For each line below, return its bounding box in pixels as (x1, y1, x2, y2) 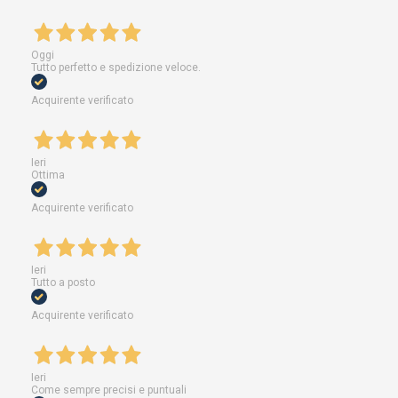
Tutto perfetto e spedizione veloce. (31, 60, 201, 74)
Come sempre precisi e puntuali (31, 383, 187, 396)
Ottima (31, 168, 65, 181)
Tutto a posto (31, 275, 95, 289)
